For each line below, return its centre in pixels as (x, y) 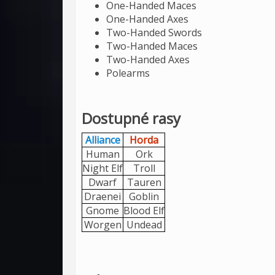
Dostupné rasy (131, 118)
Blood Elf (144, 211)
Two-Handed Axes (148, 60)
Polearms (128, 73)
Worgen (103, 225)
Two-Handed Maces (152, 46)
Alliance (103, 140)
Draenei (103, 196)
